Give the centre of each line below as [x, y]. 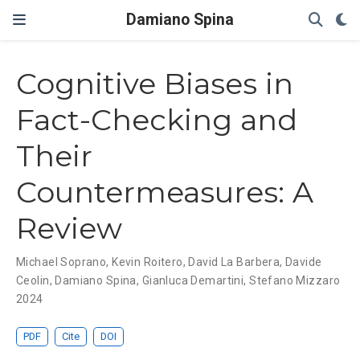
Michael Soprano [61, 262]
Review [69, 229]
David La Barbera [234, 262]
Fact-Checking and [157, 120]
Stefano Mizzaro [295, 281]
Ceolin [33, 281]
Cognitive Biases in [155, 84]
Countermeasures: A [165, 192]
